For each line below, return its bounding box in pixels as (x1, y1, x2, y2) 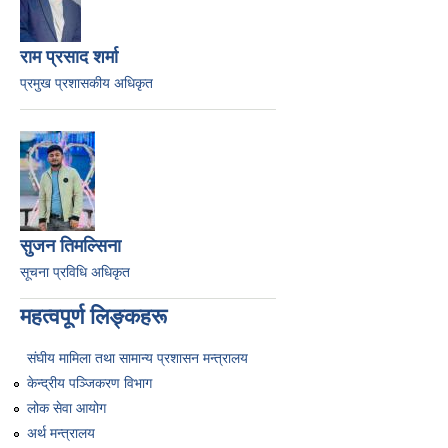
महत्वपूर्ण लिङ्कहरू (20, 304, 167, 330)
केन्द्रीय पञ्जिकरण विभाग (27, 374, 152, 391)
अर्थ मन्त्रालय (27, 424, 95, 441)
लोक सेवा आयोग (27, 399, 106, 416)
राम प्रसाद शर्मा (20, 47, 118, 68)
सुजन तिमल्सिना (20, 236, 121, 257)
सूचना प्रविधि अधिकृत (20, 264, 130, 281)
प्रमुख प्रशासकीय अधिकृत (20, 75, 153, 92)
